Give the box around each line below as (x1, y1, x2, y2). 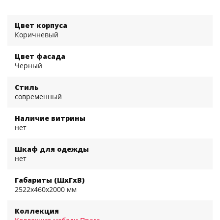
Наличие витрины (15, 113, 85, 123)
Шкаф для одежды (15, 144, 89, 154)
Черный (15, 60, 42, 70)
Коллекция (15, 206, 59, 216)
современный (15, 91, 62, 101)
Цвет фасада (15, 51, 65, 61)
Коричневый (15, 29, 58, 39)
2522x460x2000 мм (15, 184, 77, 194)
